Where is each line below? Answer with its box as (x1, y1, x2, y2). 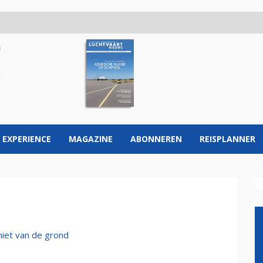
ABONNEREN (130, 133, 182, 144)
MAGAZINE (69, 133, 113, 144)
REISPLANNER (200, 133, 255, 144)
